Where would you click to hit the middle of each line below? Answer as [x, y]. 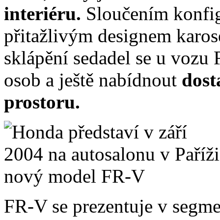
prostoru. [42, 102]
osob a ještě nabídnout [93, 80]
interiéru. [45, 13]
